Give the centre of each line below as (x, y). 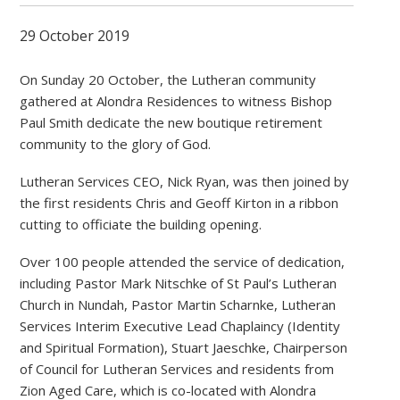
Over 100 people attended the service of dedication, (183, 262)
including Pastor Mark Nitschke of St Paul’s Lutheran (179, 283)
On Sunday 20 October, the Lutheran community (168, 79)
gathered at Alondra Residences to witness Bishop (176, 101)
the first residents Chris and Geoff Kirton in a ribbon (179, 203)
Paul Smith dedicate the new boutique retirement (171, 122)
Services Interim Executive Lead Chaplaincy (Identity (180, 326)
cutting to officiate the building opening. (141, 224)
